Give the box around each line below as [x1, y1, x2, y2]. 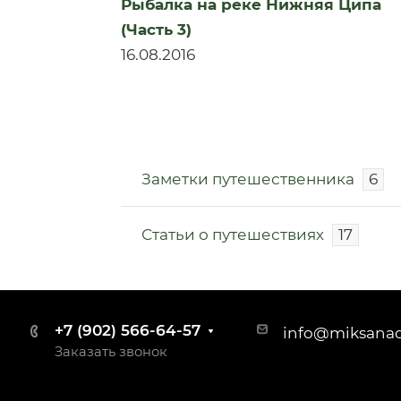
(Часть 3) [121, 21, 192, 38]
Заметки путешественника [141, 170, 354, 188]
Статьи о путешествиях [141, 226, 324, 243]
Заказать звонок [55, 344, 167, 360]
